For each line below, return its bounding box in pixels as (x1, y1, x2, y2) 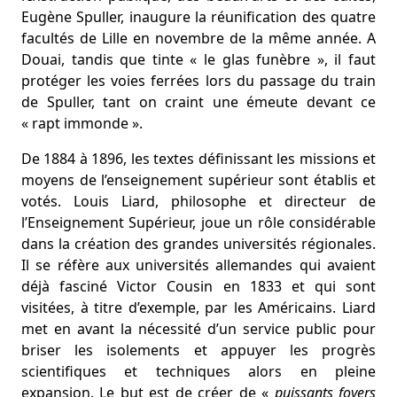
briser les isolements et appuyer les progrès (21, 340, 376, 360)
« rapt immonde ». (21, 113, 143, 133)
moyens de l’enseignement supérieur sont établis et (21, 170, 376, 190)
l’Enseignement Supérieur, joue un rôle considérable (21, 213, 376, 232)
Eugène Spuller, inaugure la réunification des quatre (21, 7, 376, 27)
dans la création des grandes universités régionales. (21, 234, 376, 253)
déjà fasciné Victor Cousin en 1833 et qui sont (21, 276, 376, 296)
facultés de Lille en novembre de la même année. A (21, 28, 376, 48)
